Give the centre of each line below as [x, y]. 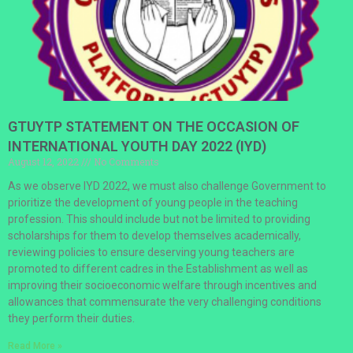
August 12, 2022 [45, 161]
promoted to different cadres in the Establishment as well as [158, 268]
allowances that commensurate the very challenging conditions [165, 301]
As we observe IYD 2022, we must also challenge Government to [167, 186]
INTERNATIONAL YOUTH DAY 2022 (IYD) [137, 146]
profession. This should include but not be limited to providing [159, 219]
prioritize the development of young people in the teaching [153, 202]
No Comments [125, 161]
